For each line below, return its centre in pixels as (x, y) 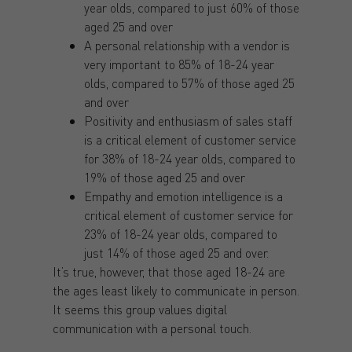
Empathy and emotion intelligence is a (183, 196)
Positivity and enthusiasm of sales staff (188, 121)
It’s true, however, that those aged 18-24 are (169, 272)
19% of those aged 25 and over (164, 178)
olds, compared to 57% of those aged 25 (189, 83)
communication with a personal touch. (152, 328)
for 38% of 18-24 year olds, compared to (189, 159)
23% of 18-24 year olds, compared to (180, 234)
